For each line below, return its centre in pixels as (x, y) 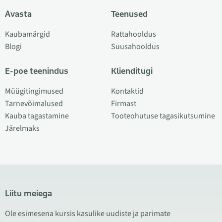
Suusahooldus (135, 47)
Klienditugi (132, 71)
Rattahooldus (134, 34)
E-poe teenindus (37, 71)
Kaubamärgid (28, 34)
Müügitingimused (34, 91)
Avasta (18, 14)
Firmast (124, 104)
